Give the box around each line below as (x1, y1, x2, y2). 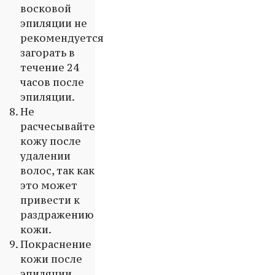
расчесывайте (20, 120, 95, 134)
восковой (20, 2, 71, 16)
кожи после (20, 252, 82, 266)
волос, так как (20, 164, 95, 178)
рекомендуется (20, 31, 104, 45)
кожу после (20, 134, 81, 149)
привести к (20, 193, 80, 207)
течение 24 (20, 61, 79, 75)
